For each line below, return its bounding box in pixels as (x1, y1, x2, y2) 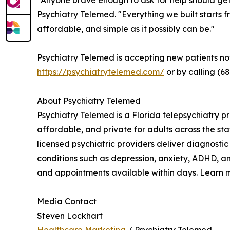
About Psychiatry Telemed (37, 95, 141, 106)
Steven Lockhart (37, 210, 103, 221)
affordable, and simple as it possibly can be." (37, 24, 215, 34)
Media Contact (37, 196, 97, 206)
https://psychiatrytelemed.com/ (37, 67, 164, 77)
